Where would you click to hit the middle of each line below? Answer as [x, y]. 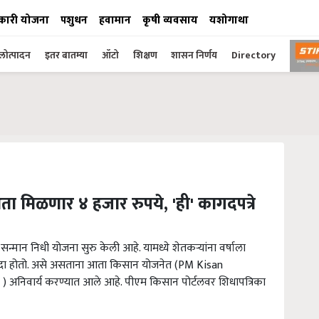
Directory [253, 55]
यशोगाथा [229, 20]
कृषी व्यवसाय [170, 20]
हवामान [115, 20]
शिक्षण [146, 55]
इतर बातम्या [66, 55]
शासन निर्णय [194, 55]
